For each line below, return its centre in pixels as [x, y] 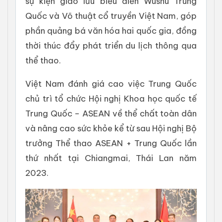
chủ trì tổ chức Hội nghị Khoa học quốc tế [111, 98]
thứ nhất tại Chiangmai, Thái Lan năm [111, 158]
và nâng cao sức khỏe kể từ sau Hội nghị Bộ [111, 128]
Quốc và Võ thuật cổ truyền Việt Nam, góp [111, 15]
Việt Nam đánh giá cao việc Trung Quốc [111, 83]
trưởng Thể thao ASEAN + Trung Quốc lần [111, 143]
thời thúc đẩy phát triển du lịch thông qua [111, 45]
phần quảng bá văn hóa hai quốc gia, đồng [111, 30]
